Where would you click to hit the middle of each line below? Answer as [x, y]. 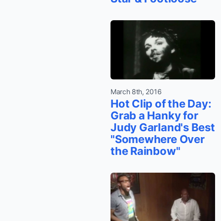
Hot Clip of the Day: [161, 103]
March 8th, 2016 [136, 91]
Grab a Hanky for [154, 115]
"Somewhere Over [158, 139]
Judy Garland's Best [163, 127]
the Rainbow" [146, 151]
